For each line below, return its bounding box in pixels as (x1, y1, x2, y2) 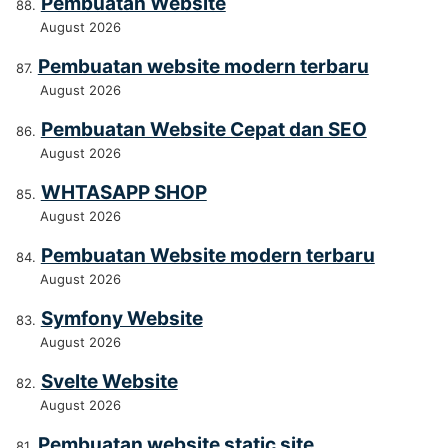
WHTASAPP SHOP (40, 181, 207, 205)
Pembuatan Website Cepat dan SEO (40, 118, 367, 142)
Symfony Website (40, 307, 203, 331)
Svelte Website (40, 370, 178, 394)
